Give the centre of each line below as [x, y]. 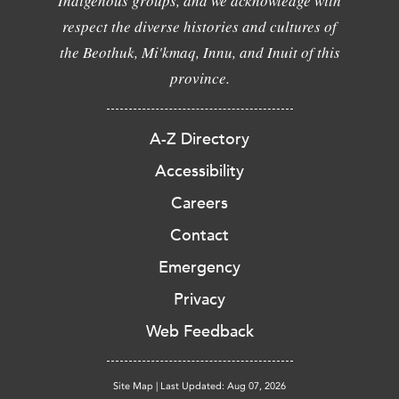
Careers [199, 203]
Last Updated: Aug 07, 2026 [223, 386]
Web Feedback [199, 331]
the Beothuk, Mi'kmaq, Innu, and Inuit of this [199, 52]
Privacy [199, 299]
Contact [199, 235]
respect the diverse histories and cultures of [199, 26]
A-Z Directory [199, 139]
